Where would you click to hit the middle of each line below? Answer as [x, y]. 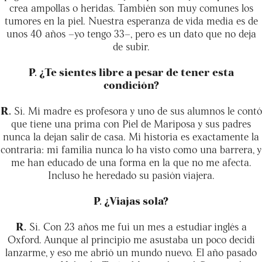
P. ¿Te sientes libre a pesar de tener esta [131, 71]
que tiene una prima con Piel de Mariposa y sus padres [131, 123]
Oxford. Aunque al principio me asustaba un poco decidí [131, 239]
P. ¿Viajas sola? [131, 200]
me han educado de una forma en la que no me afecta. [131, 161]
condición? [131, 84]
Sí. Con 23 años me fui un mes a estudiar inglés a [136, 226]
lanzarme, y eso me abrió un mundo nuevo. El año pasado [131, 251]
